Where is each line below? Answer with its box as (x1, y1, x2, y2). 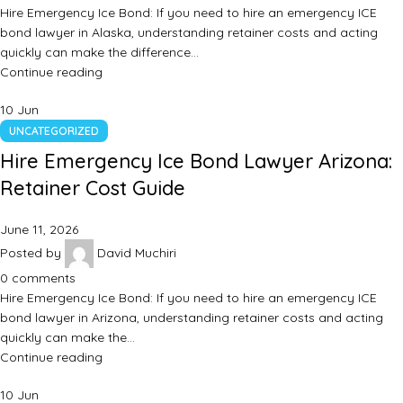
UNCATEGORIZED (9, 124, 99, 139)
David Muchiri (97, 244, 176, 261)
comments (12, 270, 76, 287)
